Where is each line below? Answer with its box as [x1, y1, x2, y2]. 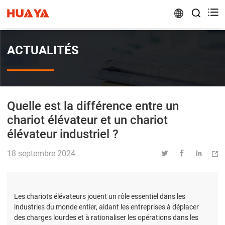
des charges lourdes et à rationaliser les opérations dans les [14, 213, 198, 222]
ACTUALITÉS [7, 43, 79, 58]
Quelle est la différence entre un [7, 98, 179, 113]
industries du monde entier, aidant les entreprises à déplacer [14, 203, 199, 211]
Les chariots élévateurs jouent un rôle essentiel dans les [14, 192, 185, 201]
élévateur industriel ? [7, 127, 119, 141]
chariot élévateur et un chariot [7, 113, 168, 127]
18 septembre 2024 [7, 149, 75, 159]
